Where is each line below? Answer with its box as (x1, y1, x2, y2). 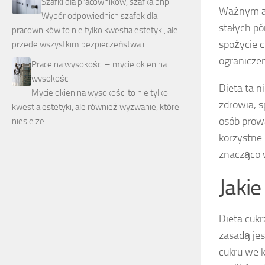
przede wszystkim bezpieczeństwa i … (12, 38, 153, 50)
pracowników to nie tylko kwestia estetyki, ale (12, 24, 178, 35)
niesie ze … (12, 115, 53, 127)
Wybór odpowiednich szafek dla (41, 10, 157, 21)
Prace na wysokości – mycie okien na (31, 59, 167, 70)
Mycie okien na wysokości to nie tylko (31, 87, 168, 98)
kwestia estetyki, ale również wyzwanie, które (12, 101, 179, 112)
